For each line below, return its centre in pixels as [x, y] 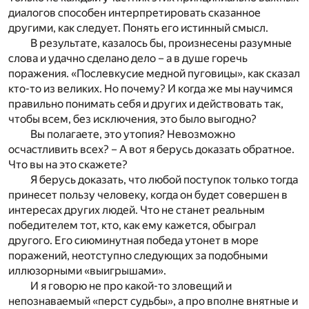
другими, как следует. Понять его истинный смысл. [138, 28]
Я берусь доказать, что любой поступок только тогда [164, 180]
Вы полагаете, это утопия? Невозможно [133, 134]
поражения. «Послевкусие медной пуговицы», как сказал [154, 74]
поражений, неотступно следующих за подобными [138, 256]
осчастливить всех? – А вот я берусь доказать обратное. [151, 150]
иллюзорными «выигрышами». [87, 271]
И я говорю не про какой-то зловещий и [131, 286]
